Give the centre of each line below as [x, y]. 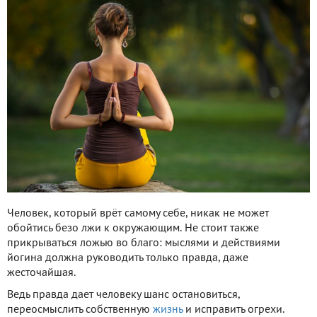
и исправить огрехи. [234, 310]
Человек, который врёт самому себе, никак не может [138, 213]
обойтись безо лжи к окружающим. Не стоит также [133, 228]
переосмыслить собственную [80, 310]
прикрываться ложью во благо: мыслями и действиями [144, 243]
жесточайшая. [41, 273]
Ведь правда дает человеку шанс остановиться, [123, 295]
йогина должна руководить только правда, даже [128, 258]
